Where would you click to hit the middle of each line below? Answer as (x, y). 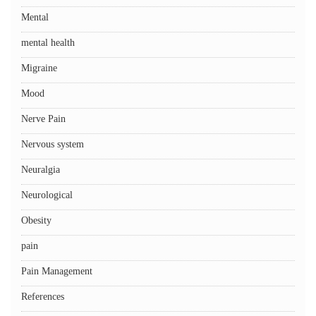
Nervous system (53, 144)
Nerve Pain (43, 119)
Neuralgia (41, 170)
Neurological (47, 195)
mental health (48, 43)
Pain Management (57, 271)
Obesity (36, 220)
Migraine (39, 68)
